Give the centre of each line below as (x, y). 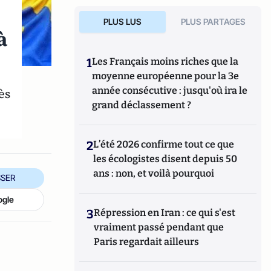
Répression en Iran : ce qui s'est (165, 213)
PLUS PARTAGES (214, 21)
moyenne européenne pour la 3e (166, 76)
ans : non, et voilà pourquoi (154, 173)
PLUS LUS (122, 21)
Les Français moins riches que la (165, 61)
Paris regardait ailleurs (147, 242)
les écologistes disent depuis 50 (165, 159)
